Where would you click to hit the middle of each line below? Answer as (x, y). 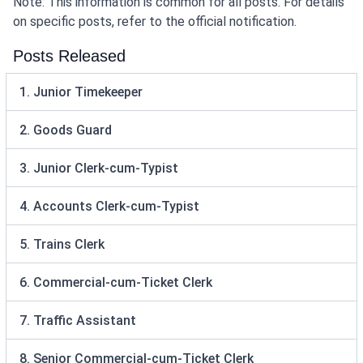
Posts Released (69, 56)
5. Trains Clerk (62, 244)
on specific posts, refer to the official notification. (155, 21)
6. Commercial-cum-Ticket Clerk (116, 282)
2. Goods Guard (66, 130)
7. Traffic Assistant (78, 320)
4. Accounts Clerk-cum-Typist (109, 206)
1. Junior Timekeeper (81, 92)
